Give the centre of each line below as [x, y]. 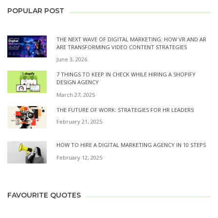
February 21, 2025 [79, 122]
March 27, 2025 [76, 94]
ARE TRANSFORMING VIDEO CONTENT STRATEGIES [122, 47]
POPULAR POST [36, 10]
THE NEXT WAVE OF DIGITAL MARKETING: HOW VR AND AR [131, 39]
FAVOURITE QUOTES [44, 195]
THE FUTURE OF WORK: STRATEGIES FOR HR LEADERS [125, 109]
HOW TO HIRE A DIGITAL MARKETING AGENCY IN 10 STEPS [131, 145]
